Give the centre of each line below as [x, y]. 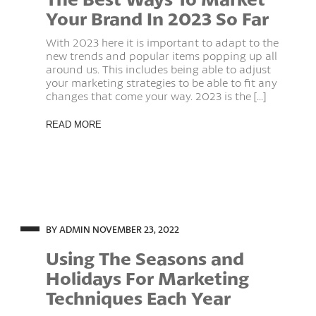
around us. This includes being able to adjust [159, 69]
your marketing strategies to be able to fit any [162, 82]
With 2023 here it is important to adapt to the [163, 42]
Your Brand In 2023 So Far [158, 18]
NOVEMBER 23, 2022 [136, 229]
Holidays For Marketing [148, 278]
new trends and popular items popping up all [162, 55]
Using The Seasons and [145, 258]
